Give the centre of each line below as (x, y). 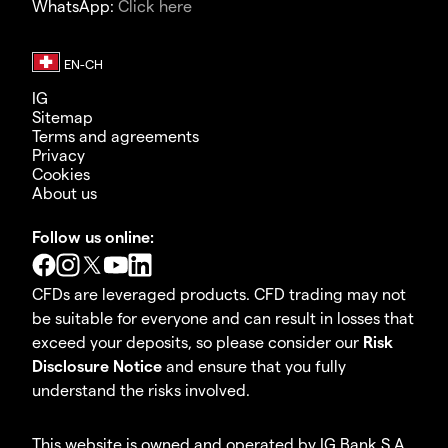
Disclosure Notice (97, 366)
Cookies (61, 174)
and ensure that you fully (254, 366)
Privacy (58, 155)
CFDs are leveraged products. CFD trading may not (219, 294)
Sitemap (62, 117)
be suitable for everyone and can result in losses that (223, 318)
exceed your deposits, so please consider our (197, 342)
